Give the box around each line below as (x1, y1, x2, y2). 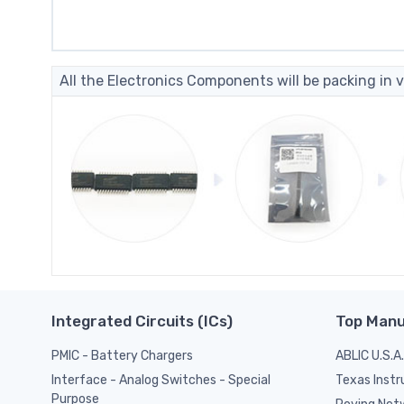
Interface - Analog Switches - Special (51, 372, 271, 389)
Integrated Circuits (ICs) (51, 311, 233, 330)
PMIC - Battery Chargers (51, 347, 193, 363)
